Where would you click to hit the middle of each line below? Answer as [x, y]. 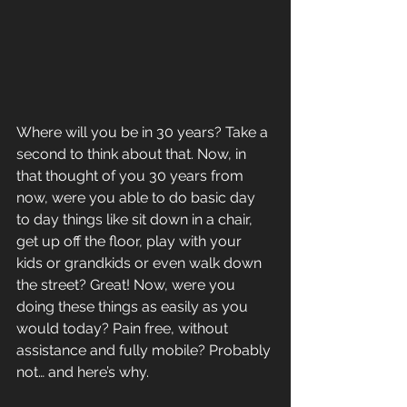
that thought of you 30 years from [132, 176]
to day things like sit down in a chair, [136, 220]
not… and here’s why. [83, 372]
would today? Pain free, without [124, 329]
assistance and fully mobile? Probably [145, 351]
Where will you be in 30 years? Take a [144, 133]
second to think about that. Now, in [133, 154]
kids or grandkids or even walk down [141, 263]
